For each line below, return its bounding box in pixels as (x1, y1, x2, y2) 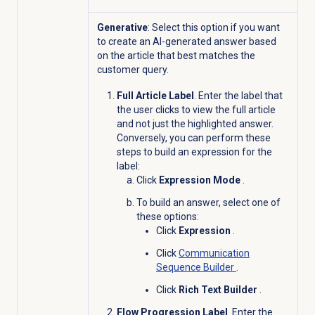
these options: (136, 210, 199, 222)
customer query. (96, 63, 169, 75)
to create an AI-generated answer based (96, 35, 276, 47)
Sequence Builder (155, 261, 236, 273)
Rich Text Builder (178, 283, 259, 295)
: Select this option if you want (147, 21, 280, 33)
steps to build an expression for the (116, 146, 272, 157)
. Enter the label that (193, 89, 283, 101)
